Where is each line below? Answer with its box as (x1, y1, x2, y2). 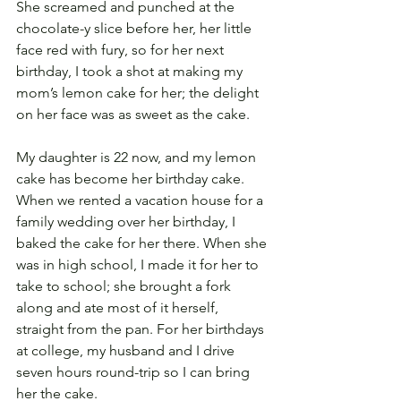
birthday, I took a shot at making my (16, 63, 246, 81)
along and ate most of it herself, (16, 299, 222, 317)
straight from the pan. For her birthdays (16, 320, 268, 338)
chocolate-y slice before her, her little (16, 20, 255, 38)
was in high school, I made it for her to (16, 256, 262, 274)
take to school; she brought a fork (16, 277, 235, 295)
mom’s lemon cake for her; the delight (16, 84, 262, 102)
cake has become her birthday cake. (16, 170, 248, 188)
